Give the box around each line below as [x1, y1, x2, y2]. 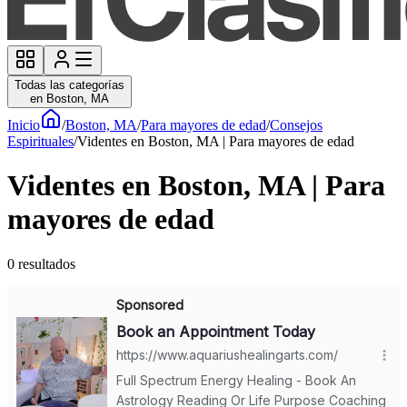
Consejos [270, 117, 323, 133]
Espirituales [7, 134, 74, 149]
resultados [18, 255, 75, 272]
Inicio [7, 117, 40, 133]
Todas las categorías [15, 78, 124, 92]
